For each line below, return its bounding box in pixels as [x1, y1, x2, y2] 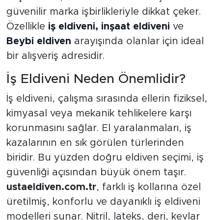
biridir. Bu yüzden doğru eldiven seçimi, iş [6, 152, 204, 163]
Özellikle [6, 22, 48, 32]
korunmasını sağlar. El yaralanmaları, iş [6, 123, 192, 133]
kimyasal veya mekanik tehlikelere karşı [6, 108, 192, 118]
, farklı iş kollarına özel [96, 182, 201, 192]
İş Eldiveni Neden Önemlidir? [6, 73, 186, 86]
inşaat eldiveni [101, 22, 170, 32]
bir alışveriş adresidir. [6, 51, 105, 61]
